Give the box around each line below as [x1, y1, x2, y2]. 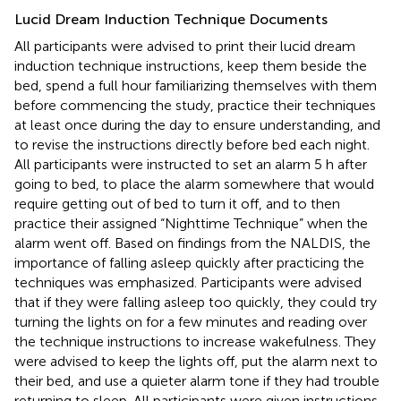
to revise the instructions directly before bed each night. [14, 135, 370, 153]
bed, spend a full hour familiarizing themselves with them [14, 76, 377, 94]
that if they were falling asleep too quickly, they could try [14, 293, 377, 311]
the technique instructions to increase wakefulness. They [14, 332, 376, 350]
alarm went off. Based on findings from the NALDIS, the [14, 234, 371, 252]
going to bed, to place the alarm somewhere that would [14, 175, 374, 192]
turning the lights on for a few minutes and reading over [14, 312, 367, 330]
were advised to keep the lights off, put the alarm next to [14, 352, 378, 370]
